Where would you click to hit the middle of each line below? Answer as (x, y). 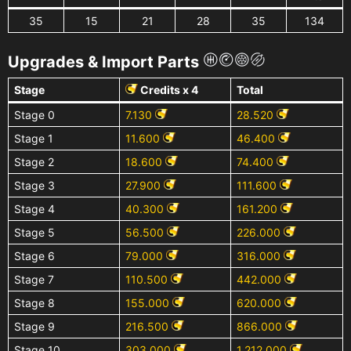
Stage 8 (34, 302)
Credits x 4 (168, 89)
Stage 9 (34, 326)
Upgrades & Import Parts (105, 62)
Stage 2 (34, 161)
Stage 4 (34, 208)
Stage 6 (34, 255)
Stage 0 (34, 114)
